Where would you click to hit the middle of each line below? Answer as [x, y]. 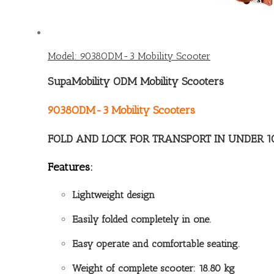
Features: [70, 167]
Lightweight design [113, 195]
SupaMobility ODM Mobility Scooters [136, 81]
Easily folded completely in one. [142, 220]
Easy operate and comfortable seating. [156, 244]
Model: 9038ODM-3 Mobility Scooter [129, 56]
